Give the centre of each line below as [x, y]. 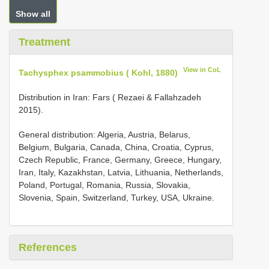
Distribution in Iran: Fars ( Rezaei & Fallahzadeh [110, 97]
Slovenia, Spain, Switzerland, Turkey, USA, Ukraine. [116, 197]
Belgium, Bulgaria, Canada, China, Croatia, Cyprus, [116, 147]
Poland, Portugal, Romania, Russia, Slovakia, [104, 185]
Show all [33, 14]
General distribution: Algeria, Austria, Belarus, [104, 134]
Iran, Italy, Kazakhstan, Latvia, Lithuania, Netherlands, [121, 172]
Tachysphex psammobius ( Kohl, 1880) [98, 72]
